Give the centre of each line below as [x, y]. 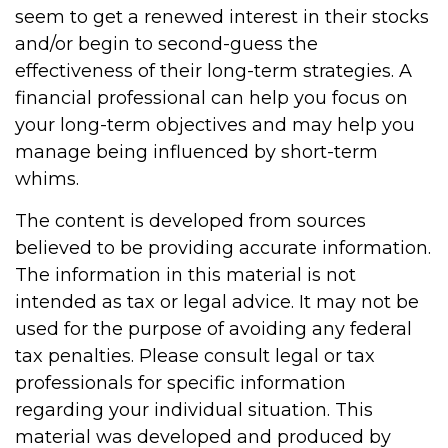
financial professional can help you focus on [211, 98]
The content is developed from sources [190, 221]
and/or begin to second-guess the [166, 44]
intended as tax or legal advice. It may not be [217, 302]
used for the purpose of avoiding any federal [213, 329]
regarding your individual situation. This [194, 410]
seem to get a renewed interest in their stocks [222, 17]
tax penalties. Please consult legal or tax [195, 356]
